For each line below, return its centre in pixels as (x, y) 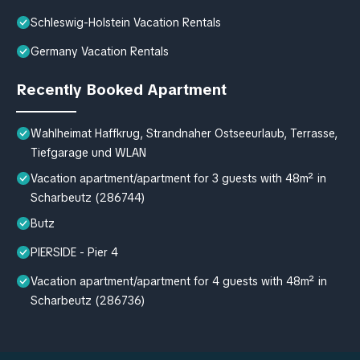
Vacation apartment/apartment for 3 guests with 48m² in (178, 178)
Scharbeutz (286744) (88, 197)
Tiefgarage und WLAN (88, 152)
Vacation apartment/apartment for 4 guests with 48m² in (179, 281)
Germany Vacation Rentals (100, 51)
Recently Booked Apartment (121, 89)
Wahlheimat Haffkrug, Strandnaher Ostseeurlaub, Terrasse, (184, 133)
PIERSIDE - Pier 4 (74, 252)
